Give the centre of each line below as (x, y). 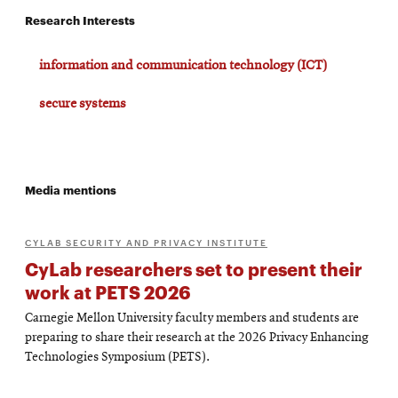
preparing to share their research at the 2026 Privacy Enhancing (197, 338)
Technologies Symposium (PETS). (117, 357)
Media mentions (71, 189)
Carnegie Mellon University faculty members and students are (192, 318)
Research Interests (80, 19)
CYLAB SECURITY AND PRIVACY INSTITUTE (146, 241)
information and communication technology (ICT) (183, 65)
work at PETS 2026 (108, 291)
